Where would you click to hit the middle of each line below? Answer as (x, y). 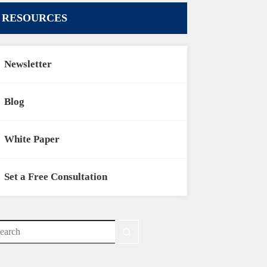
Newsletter (28, 64)
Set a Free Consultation (56, 177)
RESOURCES (35, 18)
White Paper (32, 139)
